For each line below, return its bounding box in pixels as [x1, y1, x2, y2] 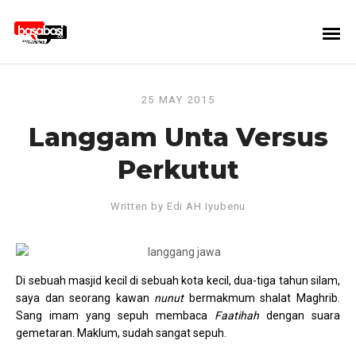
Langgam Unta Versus [28, 122, 328, 153]
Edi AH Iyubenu [166, 200, 246, 212]
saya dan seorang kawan [16, 292, 155, 304]
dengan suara [259, 309, 340, 322]
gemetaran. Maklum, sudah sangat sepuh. [16, 327, 226, 339]
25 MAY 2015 [141, 94, 215, 106]
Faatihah [215, 309, 259, 322]
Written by [110, 200, 167, 212]
